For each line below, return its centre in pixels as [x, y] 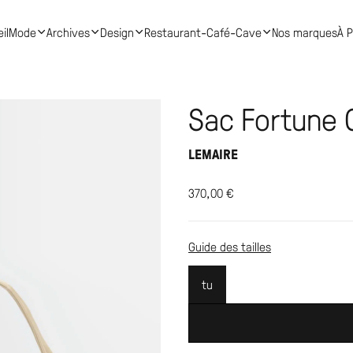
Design [117, 32]
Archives [68, 32]
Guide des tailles [230, 246]
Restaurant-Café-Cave [203, 32]
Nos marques [304, 32]
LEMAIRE [213, 154]
